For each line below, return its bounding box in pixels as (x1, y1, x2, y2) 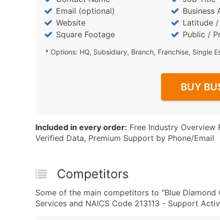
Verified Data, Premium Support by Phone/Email (35, 133, 214, 143)
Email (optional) (56, 6, 115, 16)
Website (56, 18, 85, 27)
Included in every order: (35, 122, 127, 132)
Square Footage (56, 29, 115, 39)
